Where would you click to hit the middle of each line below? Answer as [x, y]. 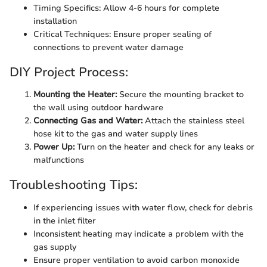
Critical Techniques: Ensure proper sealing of [122, 34]
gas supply [55, 247]
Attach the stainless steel [193, 121]
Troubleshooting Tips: [74, 185]
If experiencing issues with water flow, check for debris [143, 207]
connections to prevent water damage [108, 47]
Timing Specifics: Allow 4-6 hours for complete [126, 8]
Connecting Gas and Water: [88, 121]
